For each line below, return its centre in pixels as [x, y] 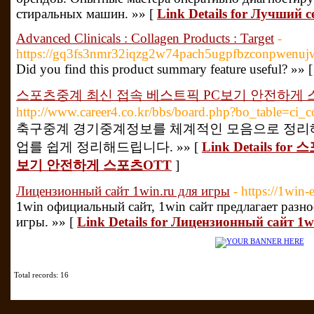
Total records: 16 [41, 275]
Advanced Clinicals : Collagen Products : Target [145, 38]
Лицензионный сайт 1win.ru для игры [123, 191]
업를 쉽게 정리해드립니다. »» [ [109, 147]
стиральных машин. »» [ [87, 14]
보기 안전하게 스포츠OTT [94, 165]
